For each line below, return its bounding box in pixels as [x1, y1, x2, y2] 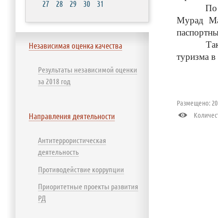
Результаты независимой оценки [38, 65, 137, 74]
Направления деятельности [29, 111, 115, 121]
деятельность [38, 147, 79, 156]
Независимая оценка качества [29, 40, 122, 50]
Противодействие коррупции [38, 164, 124, 174]
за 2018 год [38, 76, 71, 86]
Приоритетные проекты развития [38, 182, 138, 191]
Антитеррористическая [38, 135, 106, 145]
